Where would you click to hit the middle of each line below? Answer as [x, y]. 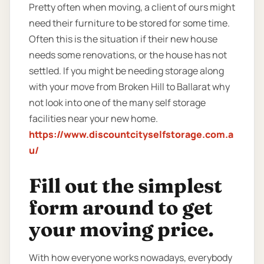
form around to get [121, 208]
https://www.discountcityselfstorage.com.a [131, 134]
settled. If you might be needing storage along [126, 70]
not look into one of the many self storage [117, 102]
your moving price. [121, 230]
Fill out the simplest [126, 186]
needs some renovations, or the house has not [128, 55]
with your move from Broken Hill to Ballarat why [129, 86]
